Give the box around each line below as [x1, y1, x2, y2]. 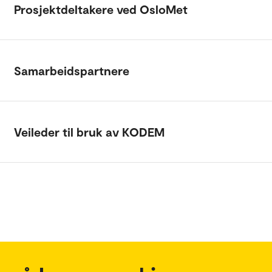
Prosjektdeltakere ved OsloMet [14, 2, 188, 16]
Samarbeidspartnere [14, 63, 129, 78]
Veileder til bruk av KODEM [14, 124, 165, 139]
